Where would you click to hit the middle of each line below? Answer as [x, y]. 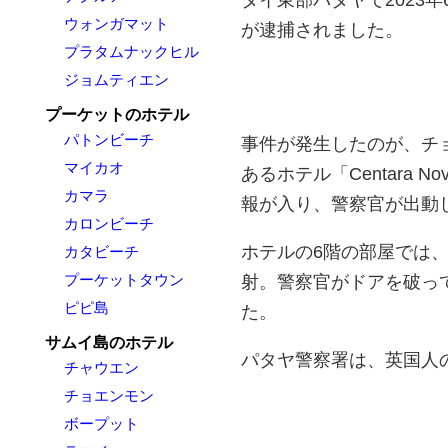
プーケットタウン [123, 279]
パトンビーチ [108, 139]
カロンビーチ [108, 223]
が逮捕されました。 [322, 29]
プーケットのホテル [116, 114]
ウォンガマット [116, 23]
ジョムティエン [116, 79]
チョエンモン [108, 395]
